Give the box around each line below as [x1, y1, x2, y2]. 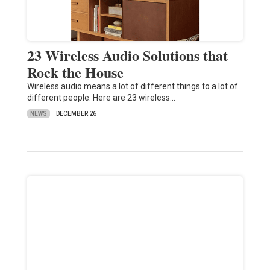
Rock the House [27, 61, 124, 83]
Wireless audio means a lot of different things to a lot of [27, 81, 238, 92]
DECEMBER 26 [55, 110, 96, 118]
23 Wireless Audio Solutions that [27, 45, 228, 66]
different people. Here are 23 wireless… [27, 93, 175, 103]
